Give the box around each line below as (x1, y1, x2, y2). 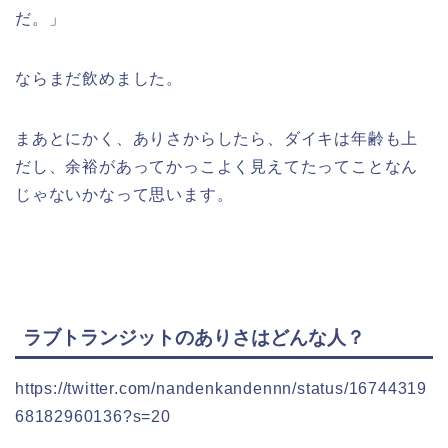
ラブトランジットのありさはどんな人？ (23, 326, 365, 348)
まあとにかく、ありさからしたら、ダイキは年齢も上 (15, 130, 419, 148)
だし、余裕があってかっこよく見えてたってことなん (15, 158, 419, 176)
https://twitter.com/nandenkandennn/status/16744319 (15, 379, 427, 397)
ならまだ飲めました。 (15, 70, 183, 88)
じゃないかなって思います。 (15, 186, 234, 204)
